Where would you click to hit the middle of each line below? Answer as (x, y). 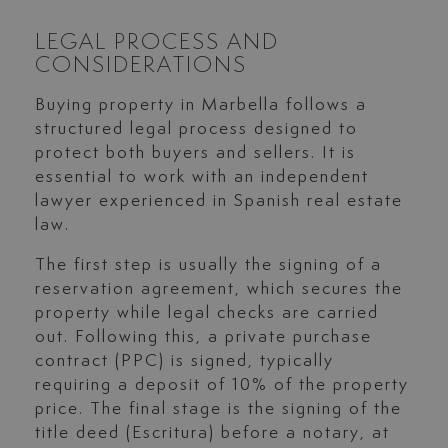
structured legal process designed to (196, 128)
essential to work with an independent (201, 176)
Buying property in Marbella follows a (200, 104)
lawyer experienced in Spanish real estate (218, 200)
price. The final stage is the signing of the (218, 408)
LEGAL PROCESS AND (156, 42)
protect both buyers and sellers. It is (195, 152)
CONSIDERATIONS (140, 65)
